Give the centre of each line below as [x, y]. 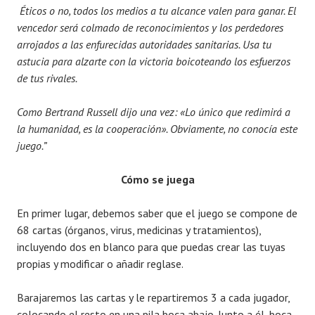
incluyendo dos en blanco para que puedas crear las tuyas [151, 247]
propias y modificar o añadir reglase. [100, 264]
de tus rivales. [47, 78]
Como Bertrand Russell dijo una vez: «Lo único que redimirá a [154, 112]
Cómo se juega [157, 180]
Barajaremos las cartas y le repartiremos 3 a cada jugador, [153, 298]
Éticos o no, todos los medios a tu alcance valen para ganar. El [156, 11]
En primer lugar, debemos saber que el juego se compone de [157, 213]
